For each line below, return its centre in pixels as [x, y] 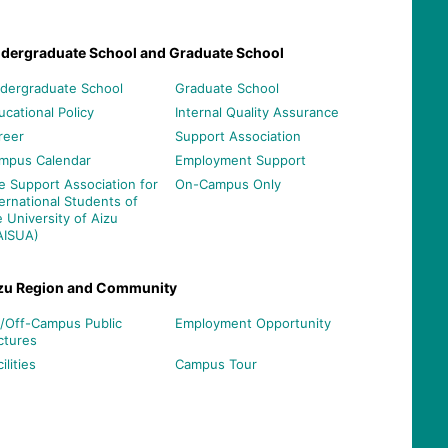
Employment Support [240, 159]
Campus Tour [215, 363]
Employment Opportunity [252, 322]
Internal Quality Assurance [256, 111]
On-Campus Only [227, 183]
